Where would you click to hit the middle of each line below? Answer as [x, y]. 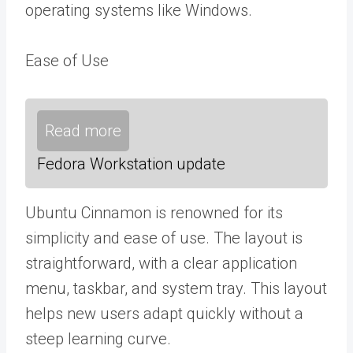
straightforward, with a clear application [161, 263]
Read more [83, 131]
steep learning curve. [98, 339]
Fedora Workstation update [131, 164]
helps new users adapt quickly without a [164, 314]
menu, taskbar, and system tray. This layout [176, 288]
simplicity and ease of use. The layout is [164, 238]
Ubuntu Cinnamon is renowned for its [154, 213]
